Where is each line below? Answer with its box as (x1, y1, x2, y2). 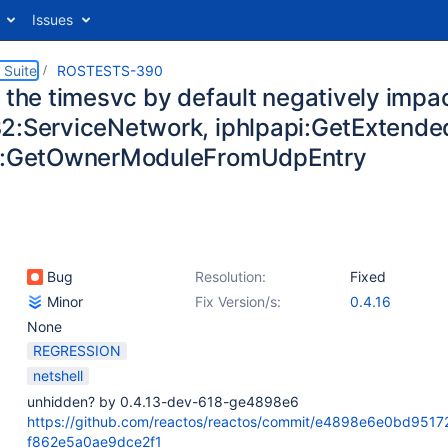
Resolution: (195, 268, 266, 285)
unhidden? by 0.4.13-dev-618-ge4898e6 (27, 393, 299, 410)
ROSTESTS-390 (57, 62, 163, 79)
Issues (32, 11, 73, 28)
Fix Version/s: (195, 293, 281, 310)
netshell (33, 367, 83, 384)
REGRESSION (33, 342, 121, 359)
